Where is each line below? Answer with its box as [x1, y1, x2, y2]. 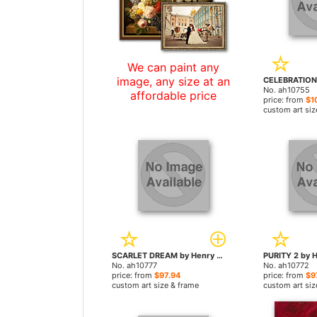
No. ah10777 [112, 260, 157, 270]
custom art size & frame [112, 280, 199, 290]
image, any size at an [116, 74, 230, 88]
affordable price [129, 88, 217, 103]
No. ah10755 [263, 85, 310, 95]
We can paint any [127, 60, 219, 74]
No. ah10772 [263, 260, 309, 270]
